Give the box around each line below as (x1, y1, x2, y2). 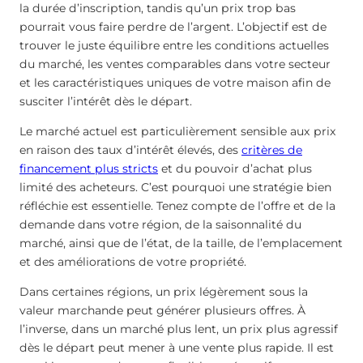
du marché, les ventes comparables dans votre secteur (19, 56, 331, 71)
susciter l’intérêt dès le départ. (19, 93, 192, 109)
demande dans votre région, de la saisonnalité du (19, 216, 301, 232)
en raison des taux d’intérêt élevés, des (19, 142, 241, 157)
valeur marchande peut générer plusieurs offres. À (19, 302, 305, 318)
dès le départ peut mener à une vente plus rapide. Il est (19, 340, 334, 355)
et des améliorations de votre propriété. (19, 254, 246, 269)
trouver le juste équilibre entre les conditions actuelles (19, 37, 329, 53)
